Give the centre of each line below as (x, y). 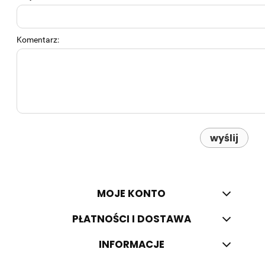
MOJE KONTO (132, 194)
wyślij (224, 138)
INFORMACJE (131, 245)
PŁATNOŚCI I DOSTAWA (131, 219)
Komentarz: (38, 40)
